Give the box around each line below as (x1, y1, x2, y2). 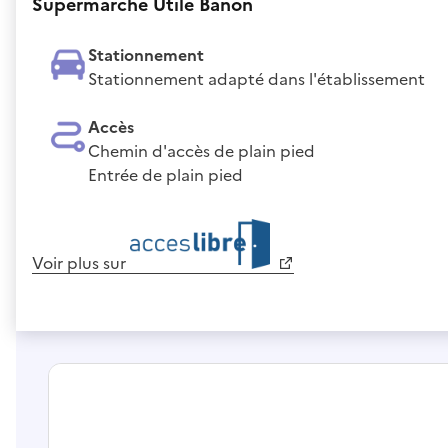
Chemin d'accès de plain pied (88, 138, 315, 163)
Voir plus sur (32, 250, 130, 275)
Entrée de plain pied (88, 162, 243, 187)
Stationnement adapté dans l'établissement (88, 66, 425, 91)
